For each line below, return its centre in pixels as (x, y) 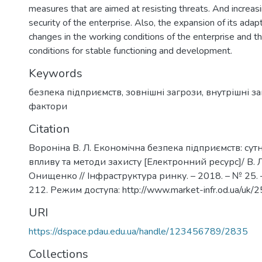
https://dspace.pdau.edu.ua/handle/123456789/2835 (138, 232)
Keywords (56, 73)
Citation (49, 129)
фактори (48, 106)
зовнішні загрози (164, 92)
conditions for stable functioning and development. (130, 51)
